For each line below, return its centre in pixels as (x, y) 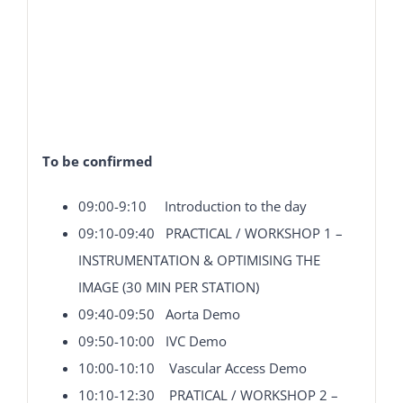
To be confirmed (97, 161)
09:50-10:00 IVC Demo (152, 340)
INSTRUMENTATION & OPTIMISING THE (199, 260)
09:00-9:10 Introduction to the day (192, 206)
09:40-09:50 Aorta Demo (159, 313)
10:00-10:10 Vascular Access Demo (192, 367)
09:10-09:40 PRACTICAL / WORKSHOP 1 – (210, 233)
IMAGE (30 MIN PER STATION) (168, 287)
